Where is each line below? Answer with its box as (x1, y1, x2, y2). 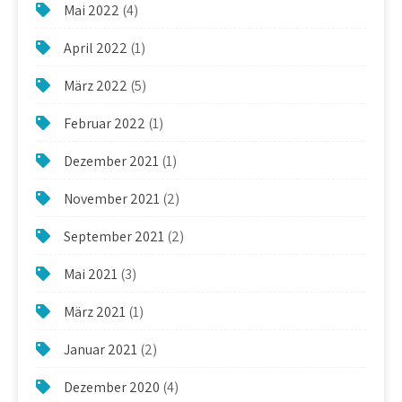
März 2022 (64, 75, 127, 95)
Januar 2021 (64, 339, 137, 359)
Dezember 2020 (64, 377, 160, 397)
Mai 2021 (64, 264, 118, 284)
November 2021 (64, 188, 160, 208)
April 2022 (64, 38, 127, 57)
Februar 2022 (64, 113, 145, 133)
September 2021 (64, 226, 164, 246)
